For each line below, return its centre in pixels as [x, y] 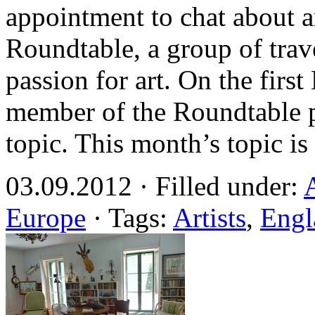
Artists [210, 217]
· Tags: [129, 217]
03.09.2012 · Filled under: [155, 186]
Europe [46, 217]
